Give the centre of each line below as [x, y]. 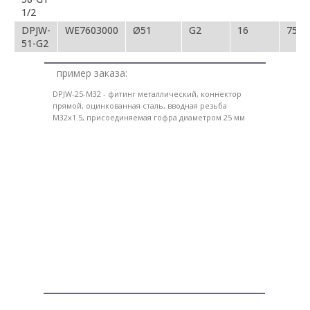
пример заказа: [92, 73]
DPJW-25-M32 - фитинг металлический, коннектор [147, 94]
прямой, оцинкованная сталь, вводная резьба [140, 106]
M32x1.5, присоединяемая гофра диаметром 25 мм [149, 118]
